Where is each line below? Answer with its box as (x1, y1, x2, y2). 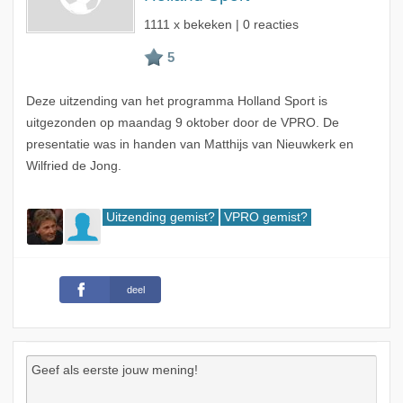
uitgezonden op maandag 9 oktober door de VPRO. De (25, 116, 339, 130)
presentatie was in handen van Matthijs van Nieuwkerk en (25, 138, 354, 152)
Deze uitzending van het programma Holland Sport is (25, 94, 327, 109)
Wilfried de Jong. (25, 159, 121, 174)
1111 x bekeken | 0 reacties (143, 18, 299, 32)
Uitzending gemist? (105, 210, 215, 225)
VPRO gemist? (223, 210, 308, 225)
